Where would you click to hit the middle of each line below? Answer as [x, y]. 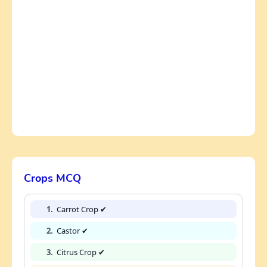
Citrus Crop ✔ [81, 252]
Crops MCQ [52, 178]
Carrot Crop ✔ [82, 209]
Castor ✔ [72, 231]
